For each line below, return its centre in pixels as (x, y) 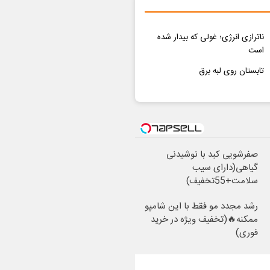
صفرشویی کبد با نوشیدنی (212, 154)
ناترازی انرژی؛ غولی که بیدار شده (210, 37)
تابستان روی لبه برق (231, 71)
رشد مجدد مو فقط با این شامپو (201, 206)
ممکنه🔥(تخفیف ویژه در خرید (204, 219)
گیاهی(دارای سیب (225, 168)
